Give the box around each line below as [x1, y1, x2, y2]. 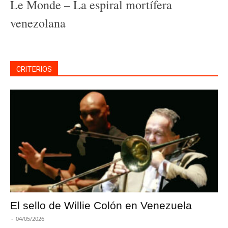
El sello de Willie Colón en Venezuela [10, 199, 192, 211]
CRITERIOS [16, 65, 52, 74]
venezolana [10, 15, 66, 32]
